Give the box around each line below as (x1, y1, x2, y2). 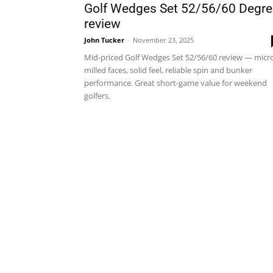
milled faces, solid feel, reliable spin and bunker (84, 65, 252, 76)
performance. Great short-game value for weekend (84, 77, 267, 88)
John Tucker (84, 35, 124, 44)
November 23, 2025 (133, 35, 194, 44)
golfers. (84, 90, 110, 101)
